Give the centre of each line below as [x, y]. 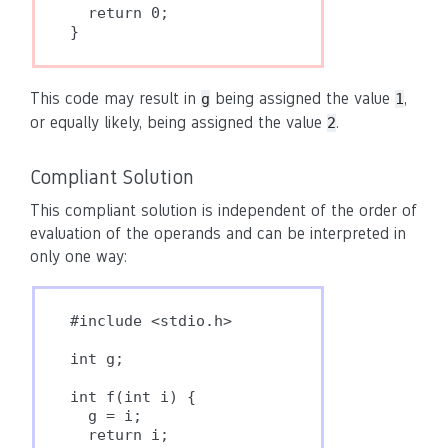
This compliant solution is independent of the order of [223, 210]
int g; [97, 359]
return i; [119, 435]
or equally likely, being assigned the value [178, 122]
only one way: [78, 256]
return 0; [119, 13]
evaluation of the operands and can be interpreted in [218, 233]
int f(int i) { [133, 397]
